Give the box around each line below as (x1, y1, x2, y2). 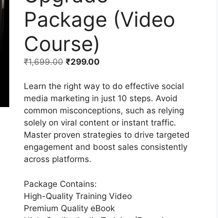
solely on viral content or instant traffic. (23, 118, 176, 128)
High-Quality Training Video (23, 191, 132, 201)
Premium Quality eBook (23, 203, 115, 213)
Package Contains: (23, 179, 97, 189)
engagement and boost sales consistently (23, 142, 187, 152)
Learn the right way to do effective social (23, 81, 184, 91)
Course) (23, 31, 100, 56)
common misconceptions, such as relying (23, 106, 184, 116)
